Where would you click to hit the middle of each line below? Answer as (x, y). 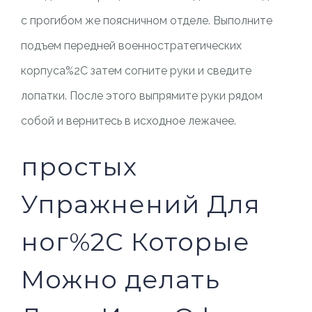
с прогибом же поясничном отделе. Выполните (146, 21)
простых (79, 166)
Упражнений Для (140, 204)
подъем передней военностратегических (131, 46)
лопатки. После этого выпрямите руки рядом (141, 96)
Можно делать (120, 279)
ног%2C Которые (135, 242)
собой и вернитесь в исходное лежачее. (128, 121)
